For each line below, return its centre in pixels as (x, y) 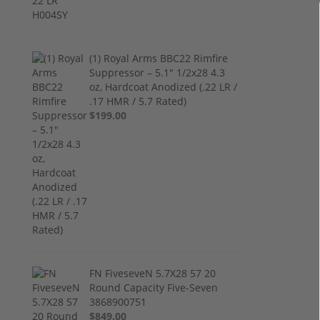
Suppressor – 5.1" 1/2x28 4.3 (157, 72)
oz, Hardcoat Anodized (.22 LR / (164, 86)
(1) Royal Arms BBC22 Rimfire (159, 58)
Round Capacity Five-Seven (154, 287)
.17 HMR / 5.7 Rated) (138, 101)
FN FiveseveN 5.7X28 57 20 (153, 273)
